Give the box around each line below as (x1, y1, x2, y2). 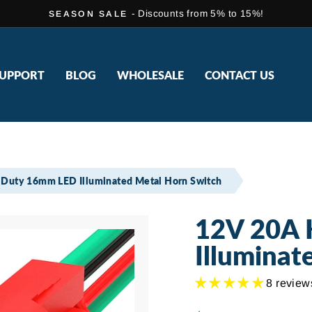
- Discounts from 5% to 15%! (131, 8, 264, 19)
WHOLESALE (117, 68, 184, 81)
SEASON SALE (48, 9, 128, 19)
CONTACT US (205, 68, 274, 81)
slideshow (160, 40, 213, 52)
